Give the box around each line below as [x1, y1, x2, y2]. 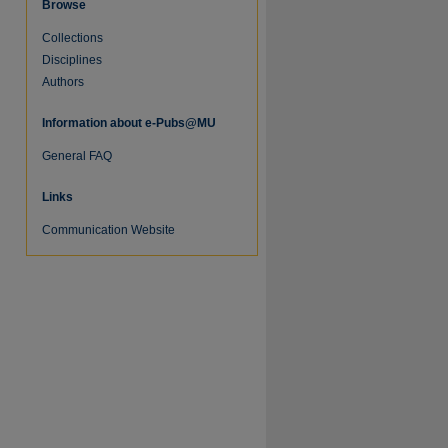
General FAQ [42, 149, 112, 163]
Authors [42, 75, 84, 89]
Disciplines [42, 53, 102, 67]
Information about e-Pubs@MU [42, 116, 216, 130]
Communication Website [42, 223, 175, 237]
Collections [42, 31, 103, 45]
